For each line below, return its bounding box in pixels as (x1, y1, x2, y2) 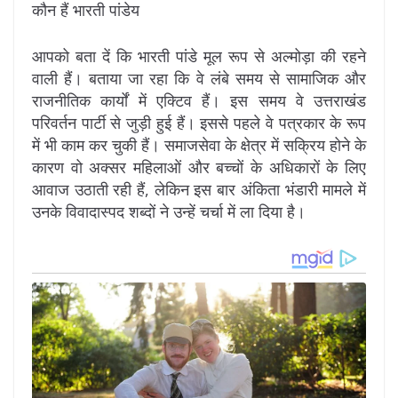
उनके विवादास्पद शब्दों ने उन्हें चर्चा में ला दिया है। (32, 200, 306, 222)
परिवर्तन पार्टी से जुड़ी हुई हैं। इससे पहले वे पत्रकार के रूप (32, 111, 366, 133)
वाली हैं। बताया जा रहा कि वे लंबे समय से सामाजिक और (32, 67, 366, 89)
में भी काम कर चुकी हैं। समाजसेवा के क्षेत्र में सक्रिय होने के (32, 133, 366, 155)
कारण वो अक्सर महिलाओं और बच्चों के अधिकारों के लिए (32, 155, 366, 178)
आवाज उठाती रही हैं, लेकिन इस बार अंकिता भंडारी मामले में (32, 178, 366, 200)
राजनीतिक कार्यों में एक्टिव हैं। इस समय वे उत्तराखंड (32, 89, 366, 111)
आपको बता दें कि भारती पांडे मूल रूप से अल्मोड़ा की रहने (32, 44, 366, 67)
